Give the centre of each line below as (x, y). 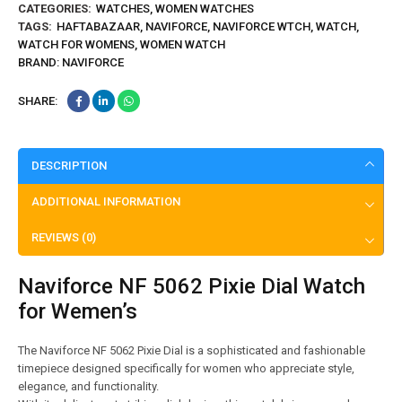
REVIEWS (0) (64, 238)
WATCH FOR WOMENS (76, 45)
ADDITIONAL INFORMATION (106, 202)
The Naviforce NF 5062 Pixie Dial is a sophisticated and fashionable (192, 351)
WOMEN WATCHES (205, 9)
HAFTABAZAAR (98, 27)
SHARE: (38, 100)
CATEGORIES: (55, 9)
